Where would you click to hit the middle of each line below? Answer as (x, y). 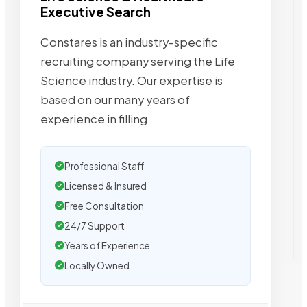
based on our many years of (115, 100)
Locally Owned (97, 266)
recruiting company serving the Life (138, 62)
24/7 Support (95, 226)
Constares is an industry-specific (129, 42)
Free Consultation (104, 206)
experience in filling (94, 119)
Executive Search (96, 12)
